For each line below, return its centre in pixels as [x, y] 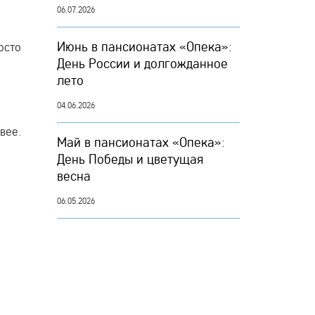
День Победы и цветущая [130, 159]
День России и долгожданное [142, 63]
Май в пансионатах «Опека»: [141, 142]
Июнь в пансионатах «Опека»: [144, 46]
